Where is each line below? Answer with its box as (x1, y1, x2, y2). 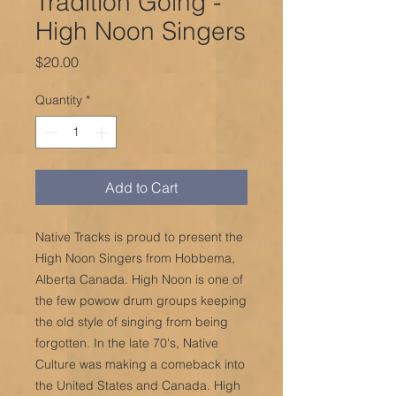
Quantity (35, 91, 82, 108)
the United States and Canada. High (35, 377, 240, 393)
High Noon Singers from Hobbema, (35, 249, 235, 266)
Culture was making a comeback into (35, 355, 245, 372)
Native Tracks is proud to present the (35, 228, 243, 245)
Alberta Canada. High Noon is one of (35, 270, 243, 287)
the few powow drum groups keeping (35, 292, 247, 308)
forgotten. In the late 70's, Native (35, 334, 218, 351)
